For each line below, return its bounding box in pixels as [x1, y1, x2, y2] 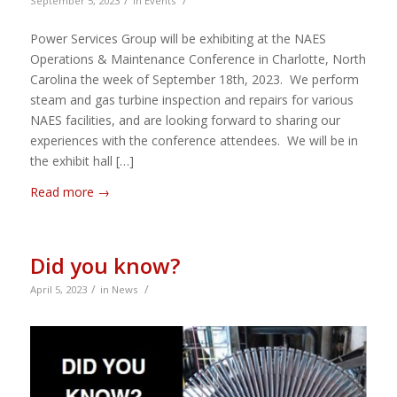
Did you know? [29, 251, 180, 281]
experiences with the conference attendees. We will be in [29, 132, 358, 150]
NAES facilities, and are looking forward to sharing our [29, 112, 340, 129]
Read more [29, 183, 94, 201]
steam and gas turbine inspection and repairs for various [29, 91, 354, 109]
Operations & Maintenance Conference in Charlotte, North [29, 51, 366, 68]
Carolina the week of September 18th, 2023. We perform [29, 71, 359, 89]
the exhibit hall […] [29, 152, 134, 170]
